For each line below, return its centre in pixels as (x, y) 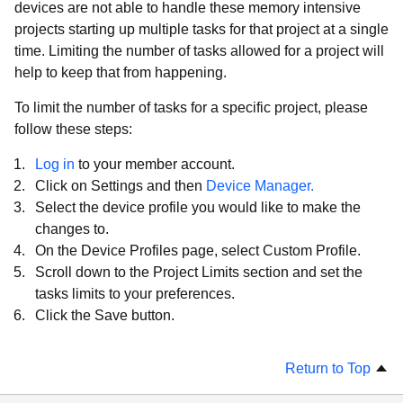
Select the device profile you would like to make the (198, 207)
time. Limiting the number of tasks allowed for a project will (199, 51)
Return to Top (330, 368)
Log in (55, 164)
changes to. (72, 229)
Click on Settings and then (121, 186)
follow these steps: (73, 129)
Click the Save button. (105, 315)
